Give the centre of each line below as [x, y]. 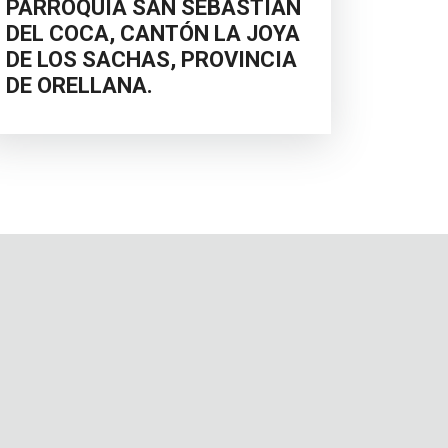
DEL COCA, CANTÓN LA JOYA [153, 33]
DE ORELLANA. [79, 85]
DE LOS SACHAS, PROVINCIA [151, 59]
